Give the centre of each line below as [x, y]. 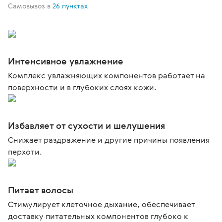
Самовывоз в [30, 6]
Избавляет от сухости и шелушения [86, 125]
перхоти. [25, 152]
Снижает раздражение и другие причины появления [109, 140]
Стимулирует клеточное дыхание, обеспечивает [101, 204]
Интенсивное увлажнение [66, 61]
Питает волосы [41, 190]
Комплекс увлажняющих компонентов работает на [107, 75]
